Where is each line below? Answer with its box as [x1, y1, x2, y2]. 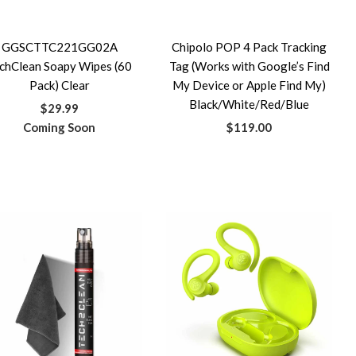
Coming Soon [23, 120, 96, 134]
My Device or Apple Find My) [172, 78, 327, 92]
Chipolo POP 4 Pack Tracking [172, 40, 327, 54]
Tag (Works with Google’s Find [168, 59, 330, 73]
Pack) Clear [29, 78, 90, 92]
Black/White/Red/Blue [189, 97, 310, 111]
